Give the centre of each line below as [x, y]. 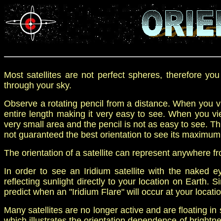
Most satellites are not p [53, 75]
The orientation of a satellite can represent [88, 153]
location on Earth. [176, 182]
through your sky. [38, 85]
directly [92, 182]
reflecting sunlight [40, 182]
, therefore [183, 75]
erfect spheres [131, 75]
